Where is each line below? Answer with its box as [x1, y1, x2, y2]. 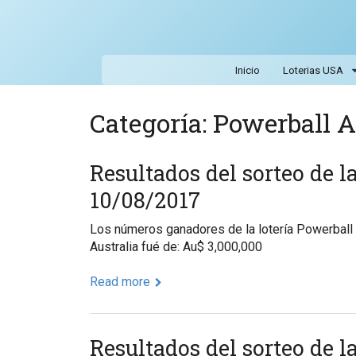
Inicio [234, 64, 260, 77]
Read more [89, 273, 150, 289]
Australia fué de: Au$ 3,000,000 [89, 239, 262, 255]
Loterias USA [282, 64, 343, 77]
